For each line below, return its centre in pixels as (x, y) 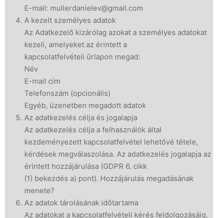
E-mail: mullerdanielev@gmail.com (84, 8)
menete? (39, 191)
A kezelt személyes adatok (70, 20)
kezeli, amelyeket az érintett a (76, 45)
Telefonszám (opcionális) (67, 93)
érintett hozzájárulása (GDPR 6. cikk (86, 166)
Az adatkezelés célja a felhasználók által (93, 130)
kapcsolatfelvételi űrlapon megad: (82, 57)
